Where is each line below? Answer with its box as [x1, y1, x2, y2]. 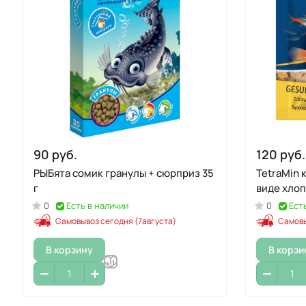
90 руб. [33, 146, 77, 163]
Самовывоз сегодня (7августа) [55, 215, 176, 227]
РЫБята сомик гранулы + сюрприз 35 [33, 166, 214, 180]
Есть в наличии [66, 199, 128, 212]
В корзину [46, 242, 93, 256]
